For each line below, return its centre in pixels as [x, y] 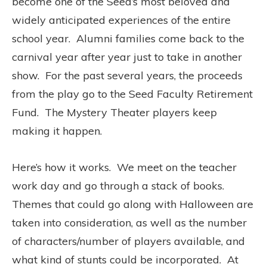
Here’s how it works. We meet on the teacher [124, 167]
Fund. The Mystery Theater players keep [114, 112]
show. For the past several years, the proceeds [127, 75]
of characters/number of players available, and [128, 241]
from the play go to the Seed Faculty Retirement [132, 94]
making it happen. [57, 131]
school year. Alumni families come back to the [128, 38]
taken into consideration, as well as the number [129, 222]
